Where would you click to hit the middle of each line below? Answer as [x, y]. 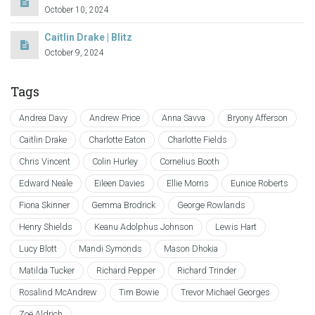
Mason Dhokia [191, 249]
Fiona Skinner [44, 205]
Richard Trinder [207, 270]
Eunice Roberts [259, 183]
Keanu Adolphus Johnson [144, 227]
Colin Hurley [115, 161]
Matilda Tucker [47, 270]
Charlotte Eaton [117, 140]
